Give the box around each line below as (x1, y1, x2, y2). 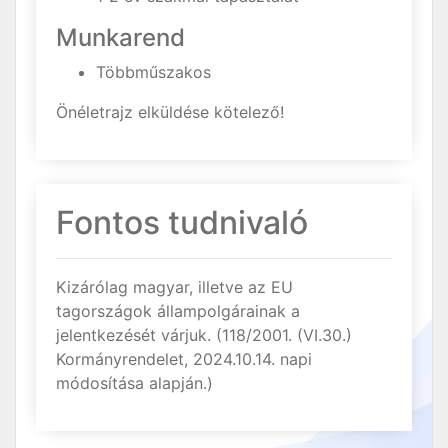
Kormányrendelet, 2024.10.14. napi (56, 349, 312, 369)
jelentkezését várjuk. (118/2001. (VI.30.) (56, 325, 352, 345)
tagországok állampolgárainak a (56, 301, 300, 321)
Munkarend (56, 23, 185, 52)
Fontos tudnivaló (56, 203, 308, 242)
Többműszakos (96, 62, 211, 82)
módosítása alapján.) (56, 373, 213, 393)
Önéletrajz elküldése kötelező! (56, 102, 284, 122)
